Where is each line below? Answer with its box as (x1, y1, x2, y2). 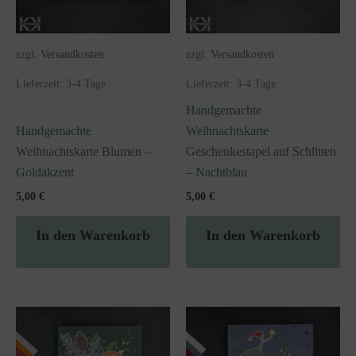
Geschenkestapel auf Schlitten (186, 145, 336, 159)
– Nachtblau (186, 165, 247, 180)
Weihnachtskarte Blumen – (16, 145, 151, 159)
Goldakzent (16, 165, 74, 180)
